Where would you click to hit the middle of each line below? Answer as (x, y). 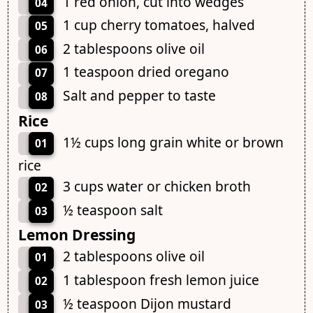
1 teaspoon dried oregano (146, 72)
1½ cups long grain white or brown (173, 142)
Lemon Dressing (77, 235)
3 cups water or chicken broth (156, 187)
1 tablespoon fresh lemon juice (161, 280)
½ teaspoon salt (112, 210)
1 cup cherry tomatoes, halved (159, 25)
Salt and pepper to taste (139, 96)
